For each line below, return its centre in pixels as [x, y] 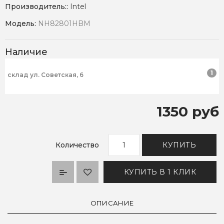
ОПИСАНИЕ [112, 203]
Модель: [21, 24]
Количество [77, 145]
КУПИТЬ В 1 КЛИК [160, 172]
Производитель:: [37, 7]
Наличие [26, 52]
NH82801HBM [64, 24]
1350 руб [188, 112]
